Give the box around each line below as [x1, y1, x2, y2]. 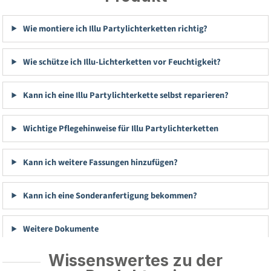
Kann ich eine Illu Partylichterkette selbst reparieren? [21, 89, 229, 102]
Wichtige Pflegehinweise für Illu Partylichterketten [21, 122, 218, 135]
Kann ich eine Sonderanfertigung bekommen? [21, 189, 197, 202]
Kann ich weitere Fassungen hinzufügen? [21, 155, 178, 169]
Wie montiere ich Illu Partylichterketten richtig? [21, 22, 207, 35]
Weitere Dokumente [21, 223, 99, 236]
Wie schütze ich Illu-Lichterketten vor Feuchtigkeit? [21, 55, 221, 68]
